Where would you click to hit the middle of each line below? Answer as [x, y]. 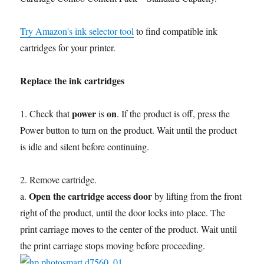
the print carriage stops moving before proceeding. [113, 246]
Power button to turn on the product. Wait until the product [129, 130]
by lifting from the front [197, 196]
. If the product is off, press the [174, 114]
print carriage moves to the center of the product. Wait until [129, 229]
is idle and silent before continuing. [85, 147]
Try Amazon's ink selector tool [77, 31]
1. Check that [46, 114]
